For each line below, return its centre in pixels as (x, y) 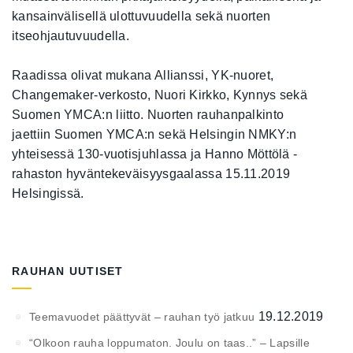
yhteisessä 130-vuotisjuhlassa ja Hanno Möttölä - (155, 154)
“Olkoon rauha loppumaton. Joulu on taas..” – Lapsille (169, 342)
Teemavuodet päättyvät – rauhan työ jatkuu (142, 316)
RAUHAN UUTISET (68, 271)
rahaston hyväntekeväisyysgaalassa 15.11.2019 (151, 173)
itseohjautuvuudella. (71, 35)
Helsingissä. (48, 193)
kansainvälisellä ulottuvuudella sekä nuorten (141, 16)
